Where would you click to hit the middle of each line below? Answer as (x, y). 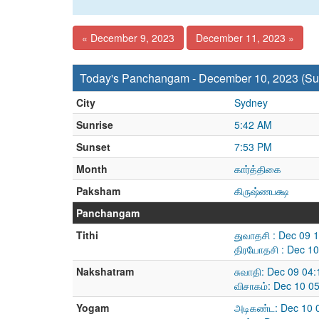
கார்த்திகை (258, 169)
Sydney (251, 103)
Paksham (98, 191)
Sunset (93, 147)
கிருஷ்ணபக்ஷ (261, 191)
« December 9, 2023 (128, 38)
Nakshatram (105, 271)
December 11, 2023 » (245, 38)
